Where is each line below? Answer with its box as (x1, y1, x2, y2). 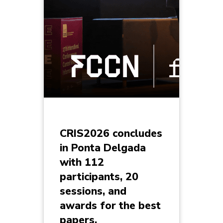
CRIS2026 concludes (60, 126, 162, 141)
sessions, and (60, 184, 126, 199)
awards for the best (60, 199, 161, 213)
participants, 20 (60, 170, 138, 184)
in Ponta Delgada (60, 141, 146, 155)
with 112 (60, 155, 104, 170)
